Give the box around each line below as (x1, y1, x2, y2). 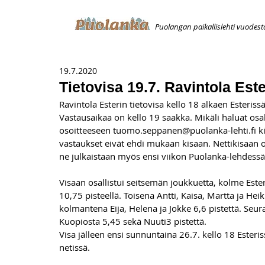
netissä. (59, 241, 90, 253)
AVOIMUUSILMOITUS (159, 48, 240, 59)
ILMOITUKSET (88, 48, 141, 59)
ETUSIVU (37, 48, 70, 59)
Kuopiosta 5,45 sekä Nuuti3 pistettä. (59, 215, 206, 227)
